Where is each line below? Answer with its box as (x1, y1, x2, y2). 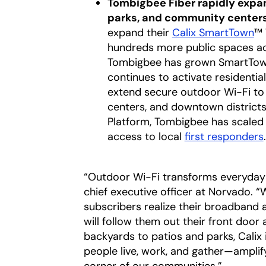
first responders (184, 129, 264, 144)
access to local (107, 129, 185, 144)
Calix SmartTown (172, 26, 254, 40)
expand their (107, 26, 172, 40)
